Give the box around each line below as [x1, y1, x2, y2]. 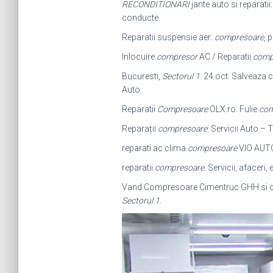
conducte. [121, 13, 160, 23]
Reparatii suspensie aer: [121, 32, 214, 42]
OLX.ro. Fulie [207, 104, 259, 114]
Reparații [121, 124, 158, 133]
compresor [156, 52, 197, 62]
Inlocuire [121, 52, 157, 62]
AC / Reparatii [197, 52, 253, 62]
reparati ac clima [121, 143, 188, 153]
